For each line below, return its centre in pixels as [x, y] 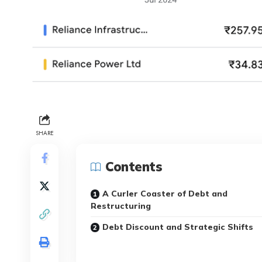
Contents [134, 167]
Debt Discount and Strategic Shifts [178, 227]
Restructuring [121, 206]
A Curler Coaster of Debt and [165, 194]
